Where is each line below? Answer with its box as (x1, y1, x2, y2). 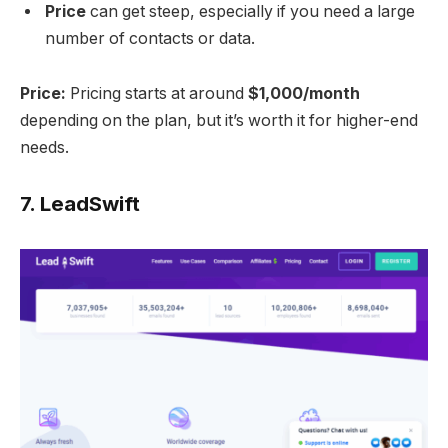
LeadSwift (40, 190, 140, 216)
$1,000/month (248, 84, 360, 104)
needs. (20, 138, 69, 158)
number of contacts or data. (45, 28, 255, 48)
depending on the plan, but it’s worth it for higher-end (20, 111, 418, 131)
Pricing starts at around (66, 84, 248, 104)
